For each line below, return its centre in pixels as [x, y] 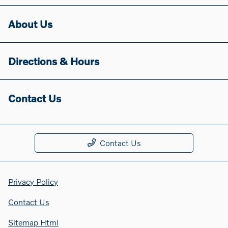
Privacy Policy [33, 181]
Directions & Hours [54, 61]
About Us [30, 24]
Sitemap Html [33, 222]
